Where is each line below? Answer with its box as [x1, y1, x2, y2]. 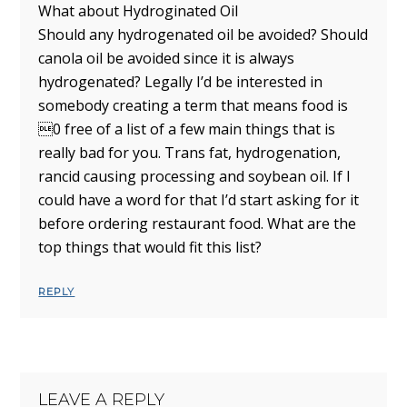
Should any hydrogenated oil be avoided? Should [38, 25, 369, 45]
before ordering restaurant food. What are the [38, 213, 357, 234]
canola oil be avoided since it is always [38, 48, 295, 69]
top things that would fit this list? [38, 237, 263, 258]
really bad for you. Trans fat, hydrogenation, [38, 143, 342, 164]
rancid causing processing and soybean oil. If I [38, 166, 352, 187]
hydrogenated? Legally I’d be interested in [38, 72, 323, 93]
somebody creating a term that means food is [38, 95, 349, 116]
